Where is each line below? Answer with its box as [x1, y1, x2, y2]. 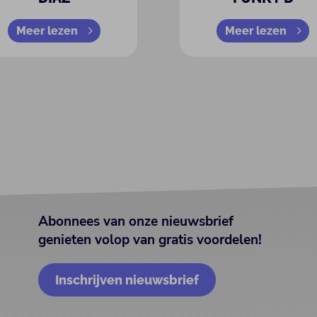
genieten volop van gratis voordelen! [38, 231, 263, 249]
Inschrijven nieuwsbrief [55, 272, 200, 287]
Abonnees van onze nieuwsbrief [38, 212, 234, 231]
